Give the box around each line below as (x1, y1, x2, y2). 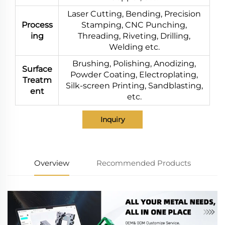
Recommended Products (96, 158, 191, 168)
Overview (34, 158, 70, 168)
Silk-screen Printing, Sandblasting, (65, 80, 203, 90)
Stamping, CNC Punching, (81, 20, 187, 30)
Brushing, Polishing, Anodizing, (72, 58, 196, 68)
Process (21, 20, 53, 30)
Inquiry (100, 115, 125, 124)
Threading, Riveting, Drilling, (78, 31, 190, 41)
